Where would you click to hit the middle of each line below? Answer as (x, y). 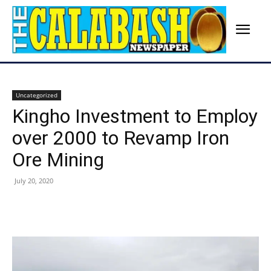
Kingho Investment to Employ (135, 116)
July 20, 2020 (34, 181)
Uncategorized (37, 95)
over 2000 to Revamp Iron (121, 138)
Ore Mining (58, 160)
